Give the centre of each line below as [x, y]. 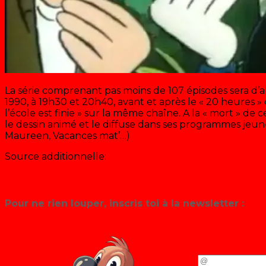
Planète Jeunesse [47, 179]
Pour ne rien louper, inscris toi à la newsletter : [124, 203]
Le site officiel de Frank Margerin [82, 168]
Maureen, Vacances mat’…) [67, 136]
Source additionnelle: [56, 157]
